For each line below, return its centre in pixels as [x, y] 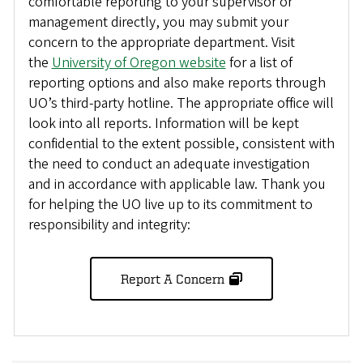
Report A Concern [172, 278]
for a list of [259, 62]
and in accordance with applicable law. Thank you [177, 184]
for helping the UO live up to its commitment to [170, 204]
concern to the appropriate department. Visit [161, 42]
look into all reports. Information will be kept [163, 123]
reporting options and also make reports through [177, 83]
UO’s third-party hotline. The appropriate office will [181, 103]
